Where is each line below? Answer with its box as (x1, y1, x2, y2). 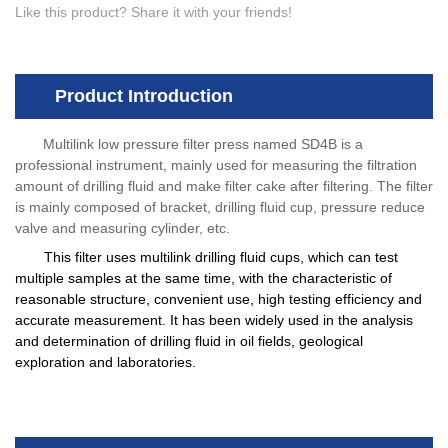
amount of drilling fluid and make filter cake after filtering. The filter (15, 177, 433, 194)
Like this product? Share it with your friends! (15, 3, 292, 20)
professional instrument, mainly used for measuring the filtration (15, 156, 417, 173)
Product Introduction (55, 85, 233, 106)
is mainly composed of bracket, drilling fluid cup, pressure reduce (15, 198, 425, 215)
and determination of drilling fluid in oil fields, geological (15, 332, 363, 349)
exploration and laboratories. (15, 353, 196, 370)
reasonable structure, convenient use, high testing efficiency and (15, 290, 422, 307)
